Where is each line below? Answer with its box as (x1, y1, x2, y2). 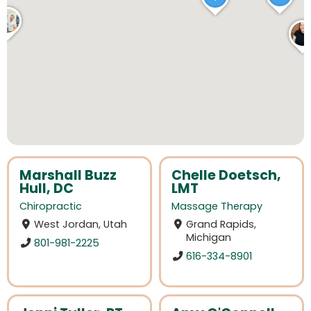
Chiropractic (19, 199, 82, 214)
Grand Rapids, (186, 217, 257, 232)
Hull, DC (19, 179, 74, 198)
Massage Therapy (171, 199, 262, 214)
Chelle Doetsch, (171, 166, 281, 185)
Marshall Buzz (19, 166, 117, 185)
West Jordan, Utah (34, 217, 128, 232)
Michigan (186, 230, 232, 245)
